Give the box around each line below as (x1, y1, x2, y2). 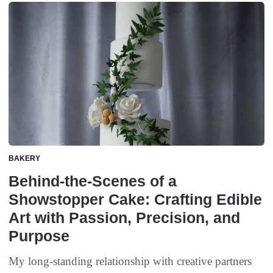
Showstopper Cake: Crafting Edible (9, 191, 262, 208)
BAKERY (9, 154, 40, 163)
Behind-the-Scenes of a (9, 172, 177, 190)
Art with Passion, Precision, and (9, 209, 240, 227)
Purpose (9, 227, 69, 245)
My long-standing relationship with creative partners (9, 255, 252, 268)
